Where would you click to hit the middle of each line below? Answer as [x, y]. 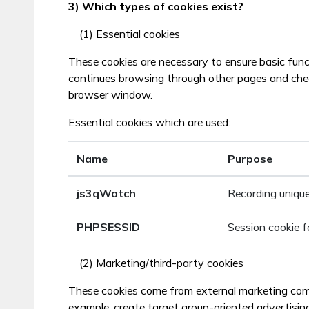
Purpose [250, 159]
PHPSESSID [108, 227]
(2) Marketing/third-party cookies [161, 263]
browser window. [110, 94]
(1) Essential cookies [129, 34]
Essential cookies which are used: [149, 122]
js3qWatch [106, 193]
